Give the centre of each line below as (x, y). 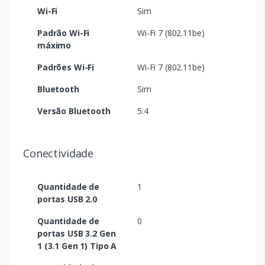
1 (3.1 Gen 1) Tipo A (77, 246)
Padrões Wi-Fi (66, 67)
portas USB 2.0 (67, 199)
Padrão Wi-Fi (64, 33)
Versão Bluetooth (74, 111)
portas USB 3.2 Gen (77, 234)
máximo (54, 46)
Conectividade (59, 153)
